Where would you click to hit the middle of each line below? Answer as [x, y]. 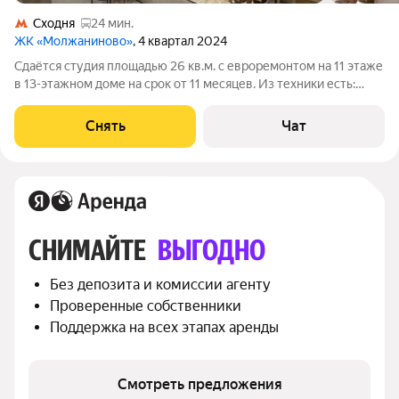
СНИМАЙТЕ [90, 250]
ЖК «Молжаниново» [73, 41]
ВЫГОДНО [212, 250]
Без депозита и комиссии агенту [160, 285]
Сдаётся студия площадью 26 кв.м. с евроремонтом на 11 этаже [199, 66]
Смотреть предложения [199, 384]
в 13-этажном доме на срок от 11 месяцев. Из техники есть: [185, 84]
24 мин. [112, 23]
